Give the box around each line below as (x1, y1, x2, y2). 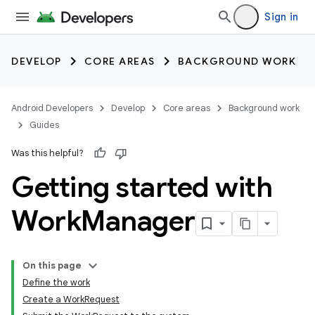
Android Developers (11, 102, 93, 114)
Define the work (22, 276, 90, 288)
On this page (22, 259, 82, 271)
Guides (30, 119, 59, 131)
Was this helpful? (11, 147, 84, 159)
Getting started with (11, 169, 272, 205)
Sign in (264, 11, 298, 23)
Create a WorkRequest (22, 293, 120, 305)
